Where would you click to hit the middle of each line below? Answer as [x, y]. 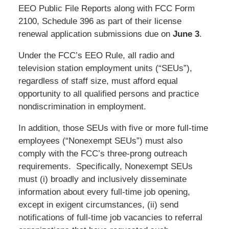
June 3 [186, 34]
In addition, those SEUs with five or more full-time [113, 128]
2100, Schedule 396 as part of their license [100, 21]
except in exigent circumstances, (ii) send [98, 204]
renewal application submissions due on [95, 34]
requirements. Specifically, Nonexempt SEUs [105, 166]
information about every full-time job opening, [104, 192]
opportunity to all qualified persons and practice [108, 94]
